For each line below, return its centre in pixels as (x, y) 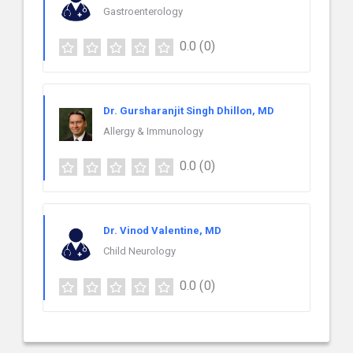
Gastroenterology (143, 12)
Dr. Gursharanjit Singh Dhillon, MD (189, 111)
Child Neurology (139, 251)
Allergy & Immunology (153, 132)
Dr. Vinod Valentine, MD (162, 231)
